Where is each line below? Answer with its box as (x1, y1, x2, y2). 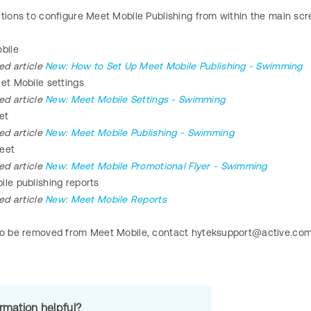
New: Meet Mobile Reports (45, 194, 167, 205)
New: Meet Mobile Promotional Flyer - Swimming (45, 160, 267, 172)
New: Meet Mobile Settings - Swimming (45, 94, 226, 106)
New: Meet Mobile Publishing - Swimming (45, 127, 234, 139)
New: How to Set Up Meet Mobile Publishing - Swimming (45, 60, 303, 72)
